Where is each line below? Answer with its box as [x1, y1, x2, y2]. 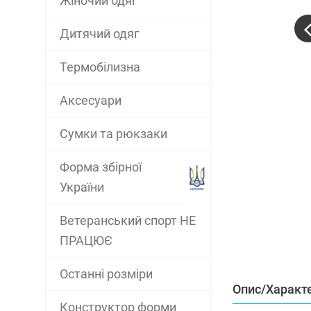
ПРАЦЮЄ [59, 233, 112, 248]
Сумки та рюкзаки [59, 126, 167, 141]
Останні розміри [59, 267, 153, 281]
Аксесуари [59, 93, 121, 108]
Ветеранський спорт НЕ [59, 213, 196, 228]
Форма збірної [59, 160, 142, 174]
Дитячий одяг [59, 26, 140, 41]
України [59, 180, 104, 194]
